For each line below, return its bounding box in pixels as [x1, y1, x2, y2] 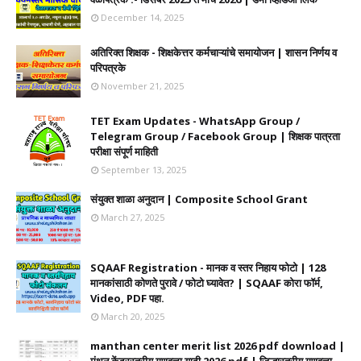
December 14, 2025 [101, 11, 184, 23]
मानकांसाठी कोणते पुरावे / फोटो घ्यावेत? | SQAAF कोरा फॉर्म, [90, 276, 323, 290]
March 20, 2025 [101, 310, 164, 322]
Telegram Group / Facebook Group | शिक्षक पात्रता [90, 129, 340, 143]
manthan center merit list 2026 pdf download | [90, 338, 345, 353]
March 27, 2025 [101, 211, 164, 223]
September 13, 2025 [101, 164, 186, 176]
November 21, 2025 [101, 80, 184, 92]
